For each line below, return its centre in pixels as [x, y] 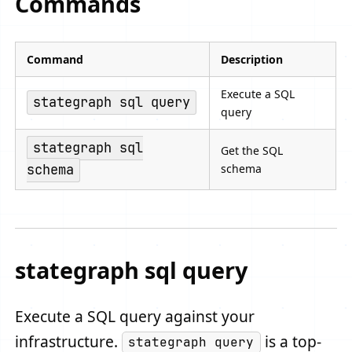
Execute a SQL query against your [135, 316]
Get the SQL [252, 150]
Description [252, 59]
